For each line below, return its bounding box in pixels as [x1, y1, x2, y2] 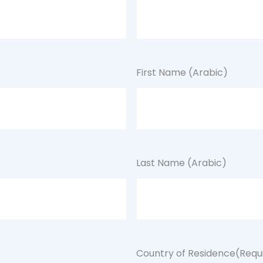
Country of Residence [136, 247, 235, 260]
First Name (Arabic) [136, 66, 228, 79]
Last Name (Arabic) [136, 156, 227, 170]
